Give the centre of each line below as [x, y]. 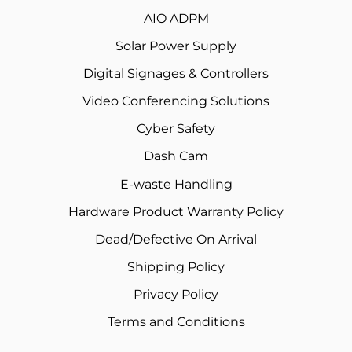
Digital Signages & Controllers [176, 74]
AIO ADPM [176, 19]
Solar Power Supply [176, 46]
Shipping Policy [176, 267]
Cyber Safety [176, 129]
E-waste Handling [176, 185]
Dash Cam [176, 156]
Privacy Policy [176, 295]
